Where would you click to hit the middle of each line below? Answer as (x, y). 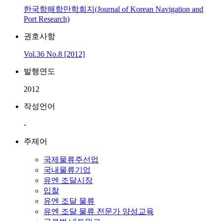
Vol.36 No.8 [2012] (54, 54)
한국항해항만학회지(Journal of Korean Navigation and (113, 9)
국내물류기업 (67, 170)
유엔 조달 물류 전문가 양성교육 (99, 211)
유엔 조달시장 (68, 180)
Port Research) (47, 19)
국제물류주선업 (71, 160)
